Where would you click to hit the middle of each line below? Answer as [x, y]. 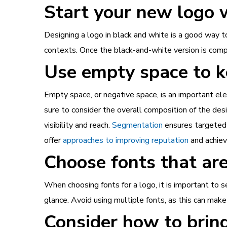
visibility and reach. [78, 125]
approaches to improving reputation [126, 140]
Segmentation [137, 125]
